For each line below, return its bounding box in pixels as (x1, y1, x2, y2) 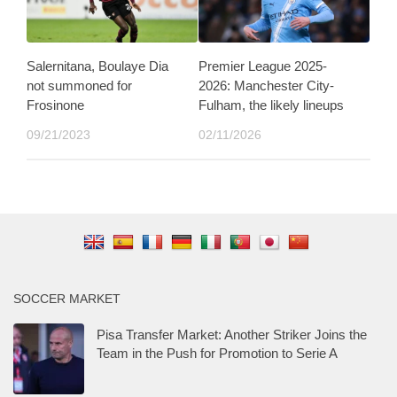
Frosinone (27, 97, 84, 113)
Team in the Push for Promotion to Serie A (97, 345, 338, 361)
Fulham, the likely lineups (198, 97, 344, 113)
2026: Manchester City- (198, 78, 334, 94)
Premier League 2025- (198, 58, 327, 74)
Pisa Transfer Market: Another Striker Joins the (97, 326, 367, 342)
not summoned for (27, 78, 132, 94)
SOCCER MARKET (13, 291, 121, 306)
